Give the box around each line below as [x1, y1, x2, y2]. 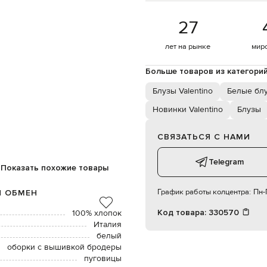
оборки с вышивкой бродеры [7, 241, 122, 253]
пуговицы [84, 253, 122, 264]
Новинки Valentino [153, 104, 223, 115]
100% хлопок [72, 207, 122, 219]
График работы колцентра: [157, 187, 251, 197]
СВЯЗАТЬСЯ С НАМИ [157, 132, 250, 142]
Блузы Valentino [153, 86, 213, 97]
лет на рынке [165, 42, 211, 51]
